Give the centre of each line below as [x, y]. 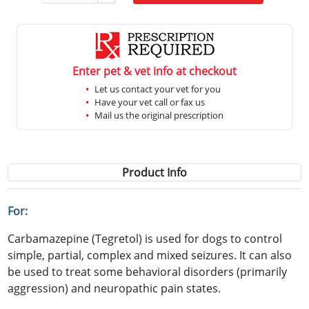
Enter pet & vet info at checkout [154, 71]
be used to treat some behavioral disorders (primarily [148, 271]
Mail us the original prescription [159, 115]
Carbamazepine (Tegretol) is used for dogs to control [145, 238]
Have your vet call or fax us [150, 102]
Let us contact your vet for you [158, 89]
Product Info [154, 172]
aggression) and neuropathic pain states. [114, 288]
